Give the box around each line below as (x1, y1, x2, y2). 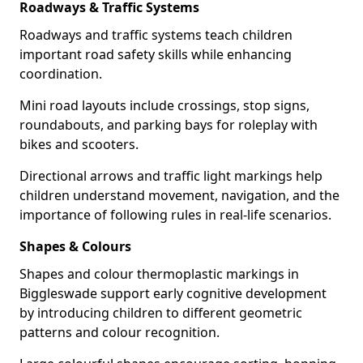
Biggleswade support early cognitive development (19, 284, 327, 302)
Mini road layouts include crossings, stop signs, (19, 96, 310, 114)
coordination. (19, 65, 102, 83)
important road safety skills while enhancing (19, 45, 292, 63)
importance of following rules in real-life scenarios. (19, 206, 331, 224)
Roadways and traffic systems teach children (19, 26, 293, 44)
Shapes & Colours (19, 237, 131, 255)
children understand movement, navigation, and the (19, 186, 340, 204)
